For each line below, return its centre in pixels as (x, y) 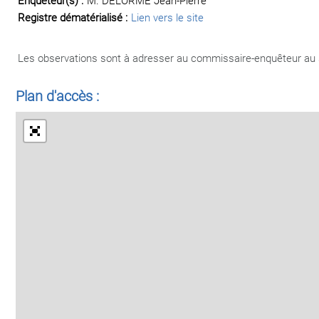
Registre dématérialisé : (73, 18)
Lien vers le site (167, 18)
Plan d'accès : (57, 96)
